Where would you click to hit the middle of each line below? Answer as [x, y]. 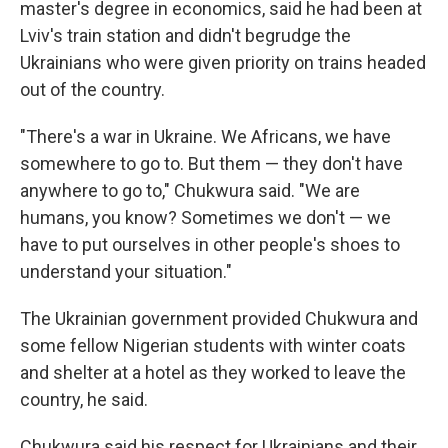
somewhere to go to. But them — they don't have [211, 163]
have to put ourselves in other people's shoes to [210, 244]
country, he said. [84, 399]
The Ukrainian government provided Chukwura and [219, 318]
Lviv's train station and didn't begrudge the [185, 35]
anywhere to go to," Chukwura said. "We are [190, 190]
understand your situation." [126, 271]
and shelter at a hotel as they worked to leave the [213, 372]
